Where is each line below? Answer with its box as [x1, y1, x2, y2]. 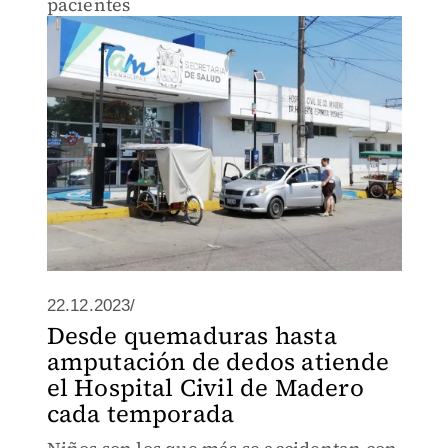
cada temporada [46, 397, 235, 430]
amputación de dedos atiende [46, 345, 389, 378]
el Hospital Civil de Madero [46, 371, 364, 404]
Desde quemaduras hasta [46, 319, 337, 352]
